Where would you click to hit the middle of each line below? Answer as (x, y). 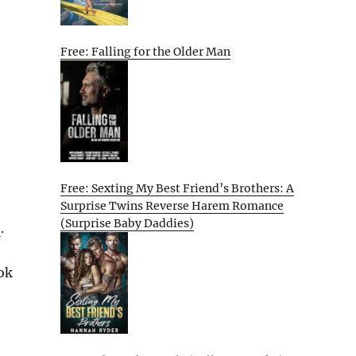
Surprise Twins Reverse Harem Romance (172, 206)
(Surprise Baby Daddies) (127, 224)
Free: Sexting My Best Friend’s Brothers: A (177, 189)
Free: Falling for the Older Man (145, 52)
